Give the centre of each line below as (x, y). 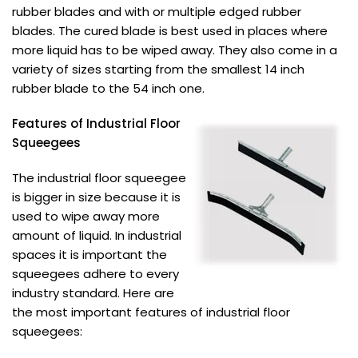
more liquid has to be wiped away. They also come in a (175, 50)
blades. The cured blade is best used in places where (170, 30)
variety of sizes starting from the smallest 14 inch (158, 69)
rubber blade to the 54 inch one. (108, 88)
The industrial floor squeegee (99, 177)
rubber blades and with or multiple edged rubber (157, 11)
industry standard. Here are (93, 292)
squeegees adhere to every (95, 273)
